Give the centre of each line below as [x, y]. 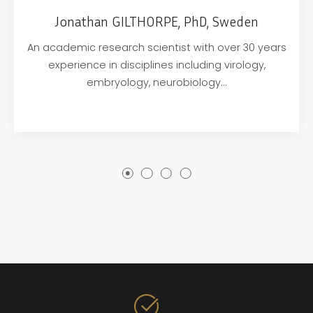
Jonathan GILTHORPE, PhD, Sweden [156, 21]
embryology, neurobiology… [156, 83]
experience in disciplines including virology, [156, 65]
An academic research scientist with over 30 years [156, 48]
